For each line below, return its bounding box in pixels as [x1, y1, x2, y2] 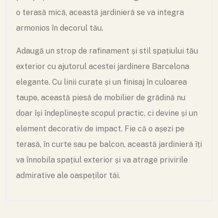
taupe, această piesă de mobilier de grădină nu [16, 93, 185, 102]
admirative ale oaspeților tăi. [16, 171, 120, 180]
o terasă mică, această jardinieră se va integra [16, 8, 184, 17]
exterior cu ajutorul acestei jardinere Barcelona [16, 62, 189, 71]
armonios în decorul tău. [16, 23, 103, 33]
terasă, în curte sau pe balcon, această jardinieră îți [16, 140, 202, 149]
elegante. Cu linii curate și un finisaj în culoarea [16, 77, 187, 87]
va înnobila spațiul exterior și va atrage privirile [16, 155, 188, 164]
